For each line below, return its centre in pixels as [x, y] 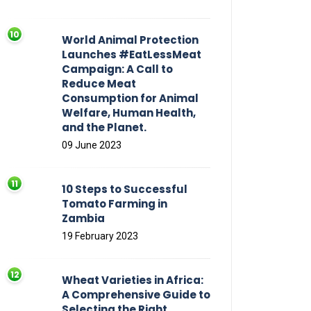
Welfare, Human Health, [129, 113]
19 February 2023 [100, 236]
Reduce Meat [99, 84]
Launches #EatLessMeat [132, 55]
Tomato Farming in [115, 204]
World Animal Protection [130, 40]
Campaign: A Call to [117, 69]
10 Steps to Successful [125, 190]
